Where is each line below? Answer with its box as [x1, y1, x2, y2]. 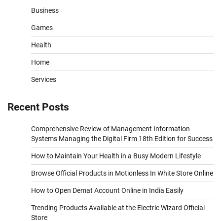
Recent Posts [7, 101, 69, 113]
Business [31, 6, 59, 15]
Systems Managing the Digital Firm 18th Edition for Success [31, 134, 213, 143]
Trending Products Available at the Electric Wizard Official [31, 203, 205, 212]
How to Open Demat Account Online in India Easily [31, 186, 184, 194]
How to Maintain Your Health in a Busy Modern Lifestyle [31, 151, 201, 160]
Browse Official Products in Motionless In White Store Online [31, 169, 213, 177]
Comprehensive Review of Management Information [31, 124, 190, 133]
